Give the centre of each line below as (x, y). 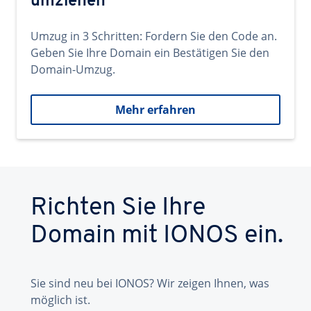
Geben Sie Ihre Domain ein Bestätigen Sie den (150, 53)
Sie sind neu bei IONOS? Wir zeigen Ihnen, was (150, 283)
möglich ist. (60, 300)
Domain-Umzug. (73, 69)
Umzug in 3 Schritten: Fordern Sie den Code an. (154, 36)
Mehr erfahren (155, 110)
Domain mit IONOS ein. (157, 236)
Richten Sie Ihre (118, 208)
